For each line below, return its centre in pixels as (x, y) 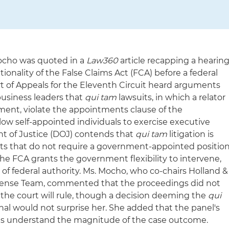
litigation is (191, 134)
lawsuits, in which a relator (171, 97)
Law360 (102, 61)
